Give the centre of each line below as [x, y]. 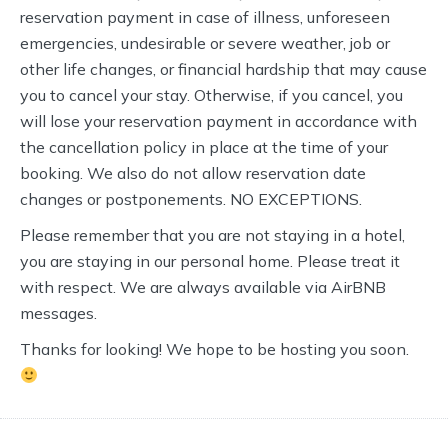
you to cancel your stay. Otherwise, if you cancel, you [211, 95]
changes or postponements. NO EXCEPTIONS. [191, 199]
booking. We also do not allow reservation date [193, 173]
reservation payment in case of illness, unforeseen [205, 17]
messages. [58, 313]
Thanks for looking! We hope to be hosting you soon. [214, 349]
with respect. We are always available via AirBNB [203, 287]
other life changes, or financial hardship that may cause [223, 69]
